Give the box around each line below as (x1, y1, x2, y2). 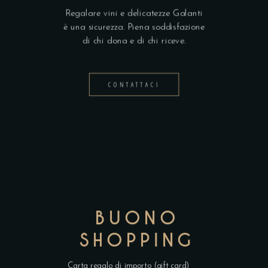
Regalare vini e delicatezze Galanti (65, 9, 203, 19)
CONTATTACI (108, 80, 160, 89)
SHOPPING (79, 230, 196, 252)
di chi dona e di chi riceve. (83, 36, 185, 46)
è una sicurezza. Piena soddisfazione (63, 23, 205, 32)
